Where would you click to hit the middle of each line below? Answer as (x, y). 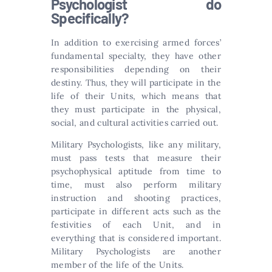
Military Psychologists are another (136, 251)
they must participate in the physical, (136, 109)
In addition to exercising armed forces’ (136, 42)
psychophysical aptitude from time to (136, 171)
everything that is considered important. (136, 238)
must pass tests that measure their (136, 158)
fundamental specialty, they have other (136, 56)
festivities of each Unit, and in (136, 224)
